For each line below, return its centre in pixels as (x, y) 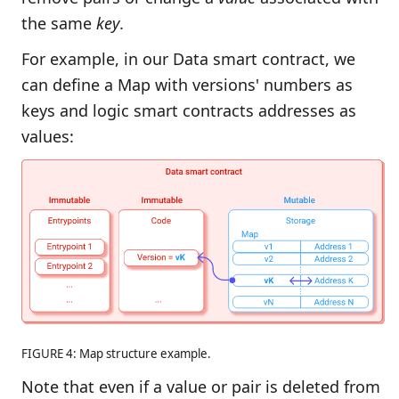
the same (59, 24)
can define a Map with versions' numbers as (187, 85)
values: (48, 137)
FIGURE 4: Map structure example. (116, 354)
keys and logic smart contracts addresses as (189, 111)
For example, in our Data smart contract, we (188, 59)
